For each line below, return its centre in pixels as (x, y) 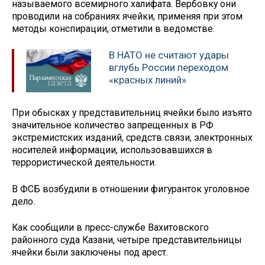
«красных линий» (148, 80)
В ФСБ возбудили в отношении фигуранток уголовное (131, 189)
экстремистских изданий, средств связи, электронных (132, 137)
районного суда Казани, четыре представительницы (127, 240)
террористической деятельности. (84, 162)
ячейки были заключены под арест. (90, 253)
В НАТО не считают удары (169, 55)
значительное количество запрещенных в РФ (113, 125)
